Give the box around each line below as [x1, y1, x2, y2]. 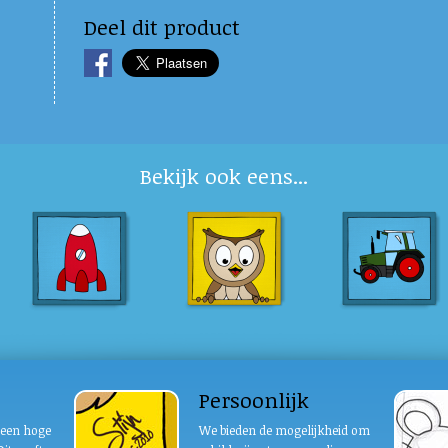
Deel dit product [84, 12, 240, 41]
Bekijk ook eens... [140, 161, 308, 190]
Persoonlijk [199, 385, 309, 414]
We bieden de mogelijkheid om [199, 422, 370, 438]
